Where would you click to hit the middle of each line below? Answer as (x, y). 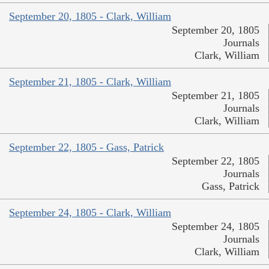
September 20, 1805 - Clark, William (90, 17)
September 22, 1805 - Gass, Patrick (86, 147)
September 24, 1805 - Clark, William (90, 213)
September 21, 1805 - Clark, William (90, 82)
